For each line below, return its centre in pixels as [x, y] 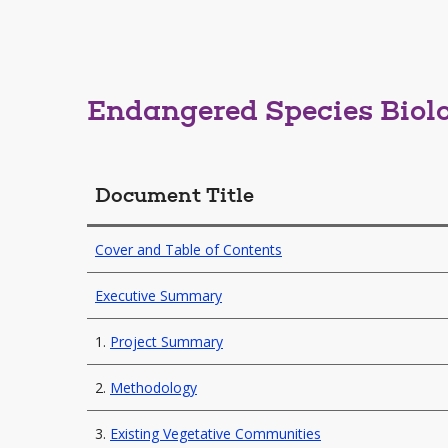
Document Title [174, 197]
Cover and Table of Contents [188, 249]
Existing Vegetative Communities [215, 433]
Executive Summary [158, 295]
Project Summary [166, 341]
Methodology [153, 387]
